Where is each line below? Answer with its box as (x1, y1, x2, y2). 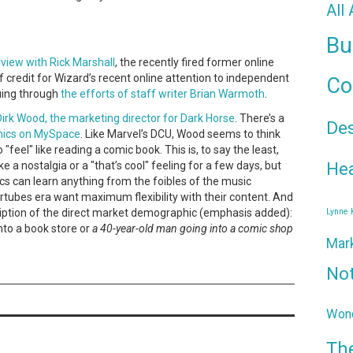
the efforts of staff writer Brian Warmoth (61, 87, 265, 100)
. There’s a (235, 111, 284, 124)
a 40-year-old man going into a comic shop (92, 221, 293, 235)
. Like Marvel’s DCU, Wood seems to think (80, 127, 281, 140)
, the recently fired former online (115, 56, 274, 69)
